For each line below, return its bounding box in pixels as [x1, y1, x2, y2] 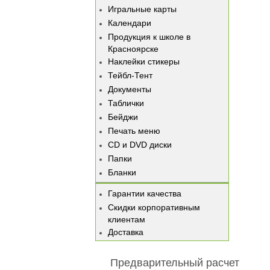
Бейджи [108, 112, 138, 122]
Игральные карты [108, 4, 177, 14]
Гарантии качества [108, 189, 181, 199]
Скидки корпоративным [108, 202, 200, 213]
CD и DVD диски [108, 140, 172, 150]
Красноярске [108, 44, 159, 53]
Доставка [108, 227, 143, 237]
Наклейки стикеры [108, 57, 180, 67]
